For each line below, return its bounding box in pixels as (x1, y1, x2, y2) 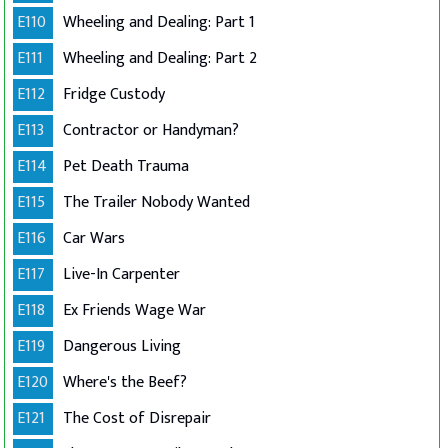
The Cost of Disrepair (63, 405, 211, 432)
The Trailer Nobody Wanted (63, 189, 250, 216)
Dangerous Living (63, 333, 181, 360)
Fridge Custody (63, 81, 165, 108)
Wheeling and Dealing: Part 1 (63, 9, 255, 36)
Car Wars (63, 225, 125, 252)
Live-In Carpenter (63, 261, 180, 288)
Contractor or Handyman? (63, 117, 239, 144)
